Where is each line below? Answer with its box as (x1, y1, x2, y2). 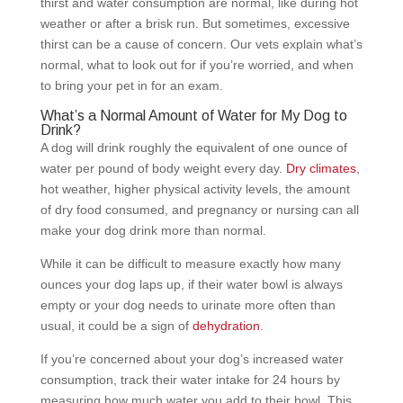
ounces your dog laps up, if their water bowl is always (40, 276, 343, 291)
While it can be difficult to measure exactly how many (40, 255, 341, 271)
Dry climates (285, 160, 356, 175)
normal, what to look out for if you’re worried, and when (40, 57, 354, 72)
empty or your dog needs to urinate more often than (40, 297, 336, 312)
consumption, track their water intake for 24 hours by (40, 372, 340, 387)
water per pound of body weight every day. (40, 160, 286, 175)
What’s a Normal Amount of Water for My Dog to (40, 107, 347, 123)
